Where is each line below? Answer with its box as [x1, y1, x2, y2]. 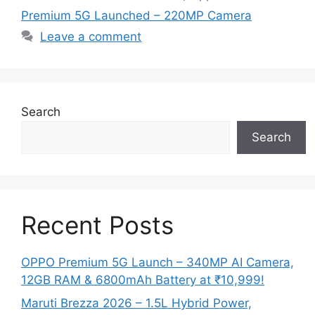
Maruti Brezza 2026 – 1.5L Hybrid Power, [21, 296, 252, 311]
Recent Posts [21, 210, 174, 240]
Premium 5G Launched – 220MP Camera [21, 8, 252, 22]
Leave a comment [40, 29, 142, 44]
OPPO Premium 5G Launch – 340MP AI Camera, [21, 255, 294, 269]
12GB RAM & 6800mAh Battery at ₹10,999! [21, 272, 264, 287]
